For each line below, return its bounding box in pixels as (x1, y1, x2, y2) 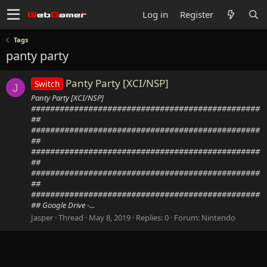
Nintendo (201, 212, 235, 223)
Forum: (174, 212, 201, 223)
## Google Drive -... (31, 199, 95, 210)
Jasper (31, 212, 53, 223)
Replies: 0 (136, 212, 169, 223)
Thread (58, 212, 83, 223)
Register (180, 8, 213, 20)
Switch (34, 78, 60, 90)
